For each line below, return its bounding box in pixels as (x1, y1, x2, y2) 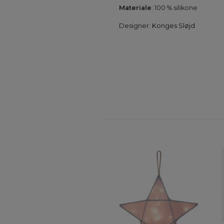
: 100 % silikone (151, 4, 197, 12)
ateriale (125, 4, 151, 12)
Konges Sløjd (152, 22, 195, 30)
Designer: (119, 22, 152, 30)
